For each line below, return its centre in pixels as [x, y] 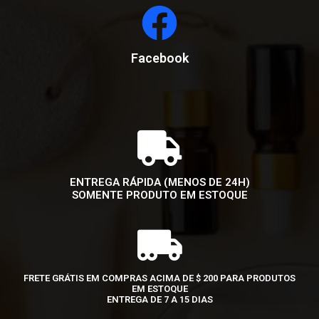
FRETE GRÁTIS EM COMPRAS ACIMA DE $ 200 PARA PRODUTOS [159, 278]
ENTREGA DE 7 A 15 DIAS [159, 299]
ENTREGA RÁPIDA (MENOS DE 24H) [159, 182]
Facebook [159, 58]
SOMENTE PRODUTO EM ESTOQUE [159, 195]
